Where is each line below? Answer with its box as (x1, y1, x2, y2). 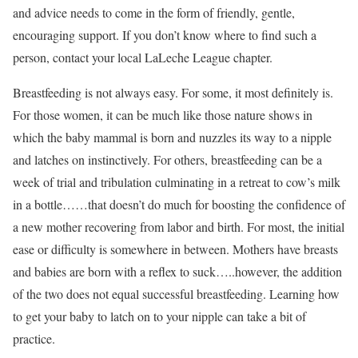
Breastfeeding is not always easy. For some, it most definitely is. (13, 84, 333, 101)
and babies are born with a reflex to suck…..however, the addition (13, 263, 342, 280)
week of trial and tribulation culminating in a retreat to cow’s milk (13, 173, 340, 190)
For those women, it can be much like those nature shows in (13, 106, 312, 123)
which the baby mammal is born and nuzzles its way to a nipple (13, 129, 332, 145)
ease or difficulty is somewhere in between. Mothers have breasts (13, 241, 338, 257)
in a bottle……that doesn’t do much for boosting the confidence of (13, 196, 345, 213)
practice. (13, 330, 55, 347)
